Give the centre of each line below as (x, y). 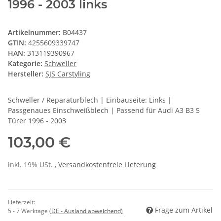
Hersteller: (26, 74)
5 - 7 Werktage (29, 211)
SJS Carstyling (68, 74)
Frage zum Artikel (184, 210)
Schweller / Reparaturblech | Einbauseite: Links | (90, 100)
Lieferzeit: (21, 202)
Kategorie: (26, 64)
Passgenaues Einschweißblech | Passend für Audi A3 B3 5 (104, 110)
